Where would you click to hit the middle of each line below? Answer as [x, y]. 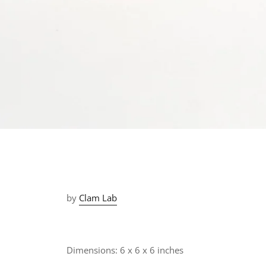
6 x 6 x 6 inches [152, 250]
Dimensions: [93, 250]
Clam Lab [98, 198]
